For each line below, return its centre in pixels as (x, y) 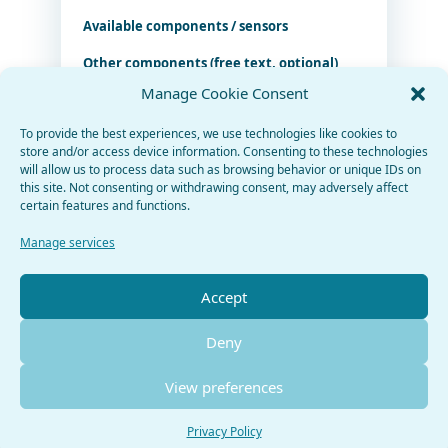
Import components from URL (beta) (200, 160)
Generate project (223, 287)
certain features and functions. (105, 205)
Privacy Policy (224, 431)
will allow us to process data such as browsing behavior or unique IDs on (220, 169)
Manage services (67, 242)
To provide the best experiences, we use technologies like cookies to (208, 133)
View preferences (224, 386)
